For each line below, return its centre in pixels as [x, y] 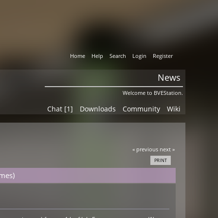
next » [167, 149]
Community [141, 109]
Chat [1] [60, 109]
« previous [145, 149]
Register [163, 56]
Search [118, 56]
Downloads [98, 109]
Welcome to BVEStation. [153, 93]
